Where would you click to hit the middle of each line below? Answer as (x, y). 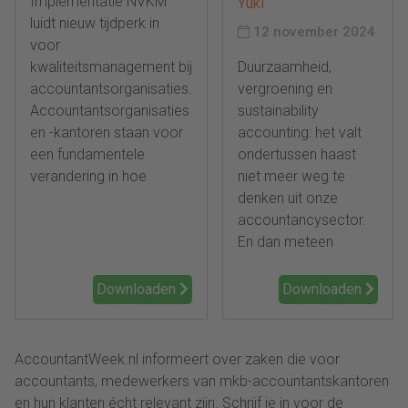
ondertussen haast (297, 154)
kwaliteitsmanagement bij (111, 66)
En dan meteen (286, 241)
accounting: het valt (300, 132)
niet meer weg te (291, 176)
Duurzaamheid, (285, 66)
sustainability (278, 110)
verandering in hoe (88, 176)
